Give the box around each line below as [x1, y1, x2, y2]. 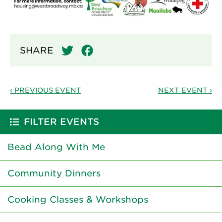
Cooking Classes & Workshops [7, 194, 148, 205]
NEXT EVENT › [158, 86, 212, 95]
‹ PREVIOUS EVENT [10, 86, 81, 95]
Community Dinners [7, 168, 101, 179]
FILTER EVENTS [24, 116, 99, 127]
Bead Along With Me [7, 142, 105, 153]
